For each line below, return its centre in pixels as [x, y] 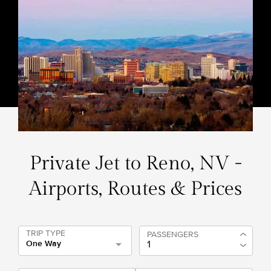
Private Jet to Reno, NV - [135, 163]
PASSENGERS [173, 234]
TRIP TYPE [46, 233]
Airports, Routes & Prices [135, 189]
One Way [44, 243]
